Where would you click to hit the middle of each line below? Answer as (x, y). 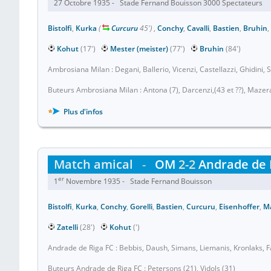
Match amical (93, 164)
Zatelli (67, 227)
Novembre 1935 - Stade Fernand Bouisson (140, 181)
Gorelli (141, 207)
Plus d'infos (82, 112)
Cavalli (198, 28)
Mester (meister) (139, 49)
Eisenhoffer (239, 207)
